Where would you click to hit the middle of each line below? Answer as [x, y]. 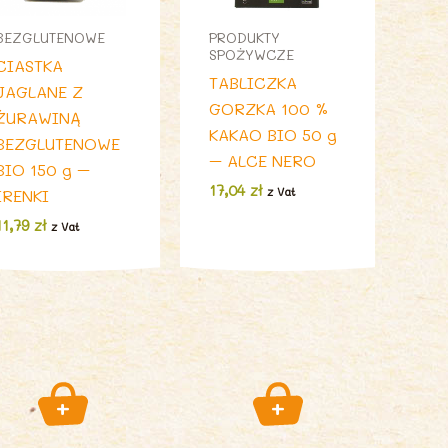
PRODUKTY [245, 37]
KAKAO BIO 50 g [273, 134]
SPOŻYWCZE [252, 54]
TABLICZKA [253, 82]
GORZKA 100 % [269, 108]
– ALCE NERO [263, 160]
